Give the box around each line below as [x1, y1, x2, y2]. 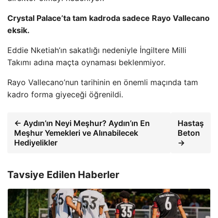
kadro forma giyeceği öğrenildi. [7, 90, 123, 99]
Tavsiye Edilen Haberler [7, 169, 119, 181]
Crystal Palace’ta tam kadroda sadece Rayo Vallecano [7, 13, 210, 23]
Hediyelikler [14, 138, 57, 147]
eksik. [7, 25, 30, 35]
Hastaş [178, 118, 204, 128]
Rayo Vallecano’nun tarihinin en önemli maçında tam [7, 77, 198, 87]
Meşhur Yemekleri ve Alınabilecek [14, 128, 138, 138]
